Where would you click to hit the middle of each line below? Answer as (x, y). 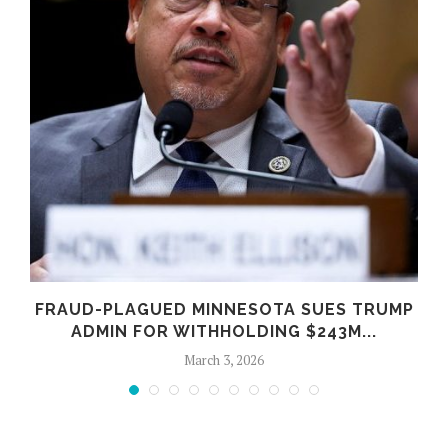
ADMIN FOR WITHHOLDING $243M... (224, 331)
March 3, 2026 (224, 359)
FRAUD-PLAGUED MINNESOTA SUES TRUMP (224, 309)
